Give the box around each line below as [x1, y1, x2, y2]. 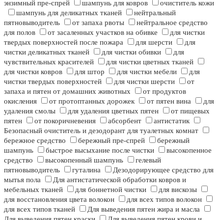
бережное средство [4, 137, 66, 145]
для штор [75, 68, 105, 76]
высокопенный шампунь [45, 156, 123, 165]
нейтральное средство [137, 19, 208, 27]
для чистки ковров [4, 68, 62, 76]
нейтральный [134, 9, 176, 17]
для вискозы [159, 186, 197, 194]
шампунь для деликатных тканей [16, 9, 122, 17]
